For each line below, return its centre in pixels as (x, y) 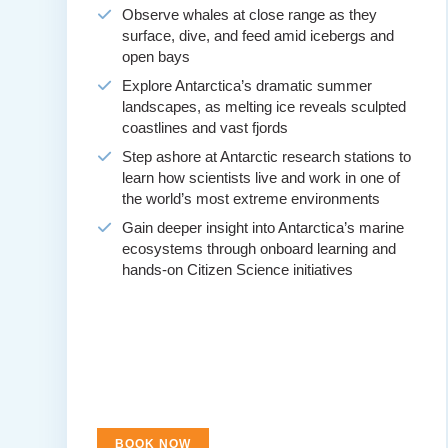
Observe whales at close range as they (250, 15)
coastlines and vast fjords (205, 128)
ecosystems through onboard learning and (259, 249)
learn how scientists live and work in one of (261, 178)
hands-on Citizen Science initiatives (238, 270)
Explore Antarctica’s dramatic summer (247, 86)
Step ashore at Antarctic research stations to (267, 157)
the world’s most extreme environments (251, 199)
